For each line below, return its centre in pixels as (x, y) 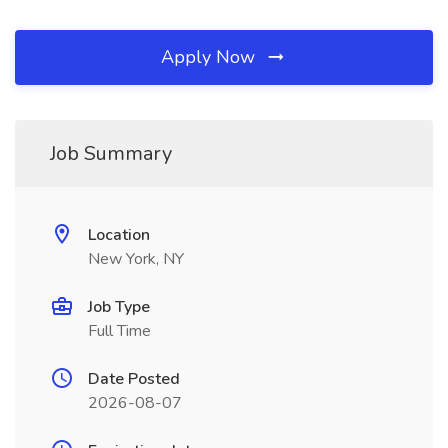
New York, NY (136, 259)
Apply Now (210, 57)
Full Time (119, 331)
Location (119, 235)
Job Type (119, 307)
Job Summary (111, 153)
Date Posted (134, 379)
